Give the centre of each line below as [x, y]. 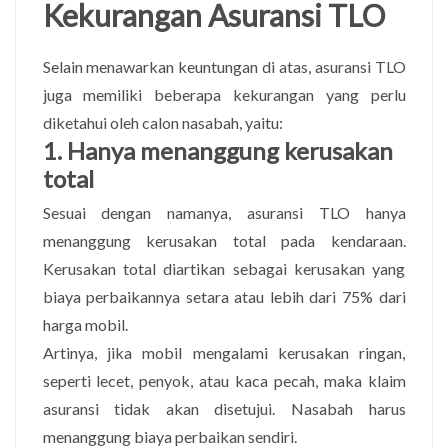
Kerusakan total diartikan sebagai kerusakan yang [224, 268]
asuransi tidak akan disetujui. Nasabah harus [224, 408]
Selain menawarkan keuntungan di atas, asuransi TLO [224, 66]
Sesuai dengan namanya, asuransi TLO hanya [224, 212]
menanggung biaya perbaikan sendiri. [169, 436]
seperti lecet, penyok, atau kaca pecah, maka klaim [224, 380]
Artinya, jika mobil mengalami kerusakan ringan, [224, 352]
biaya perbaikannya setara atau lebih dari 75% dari [224, 296]
